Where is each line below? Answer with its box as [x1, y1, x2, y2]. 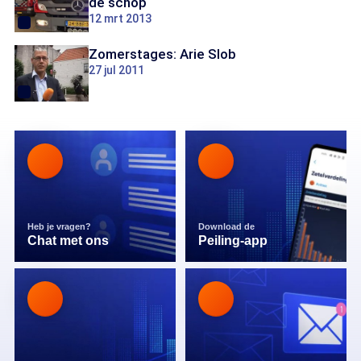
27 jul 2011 [89, 64, 144, 77]
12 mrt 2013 [89, 12, 151, 25]
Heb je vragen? [27, 222, 93, 231]
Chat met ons [27, 234, 109, 247]
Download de [198, 222, 257, 231]
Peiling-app [198, 234, 268, 247]
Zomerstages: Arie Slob [89, 46, 236, 62]
